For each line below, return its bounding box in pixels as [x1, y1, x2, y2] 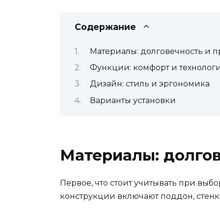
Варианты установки [89, 95, 176, 105]
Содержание [75, 22, 136, 32]
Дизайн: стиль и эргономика [89, 79, 210, 89]
